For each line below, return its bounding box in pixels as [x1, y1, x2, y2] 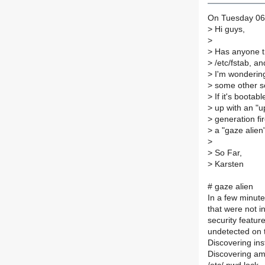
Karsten [212, 160, 244, 169]
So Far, [212, 148, 242, 158]
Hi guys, [212, 25, 245, 34]
